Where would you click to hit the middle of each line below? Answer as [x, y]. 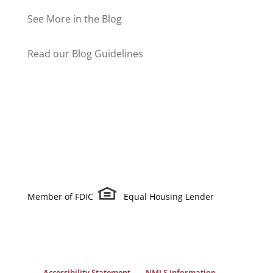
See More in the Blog [74, 19]
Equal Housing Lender [168, 196]
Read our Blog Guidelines [85, 54]
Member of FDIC [60, 196]
